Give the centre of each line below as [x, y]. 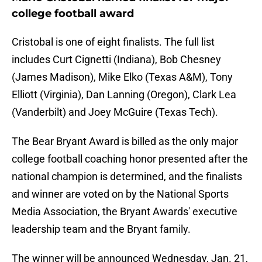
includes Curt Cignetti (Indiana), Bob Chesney [116, 60]
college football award [73, 14]
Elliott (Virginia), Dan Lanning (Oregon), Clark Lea [124, 95]
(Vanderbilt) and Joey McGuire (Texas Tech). [115, 112]
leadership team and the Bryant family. [101, 229]
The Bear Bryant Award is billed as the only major [125, 142]
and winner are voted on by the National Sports [120, 194]
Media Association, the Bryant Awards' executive [125, 212]
